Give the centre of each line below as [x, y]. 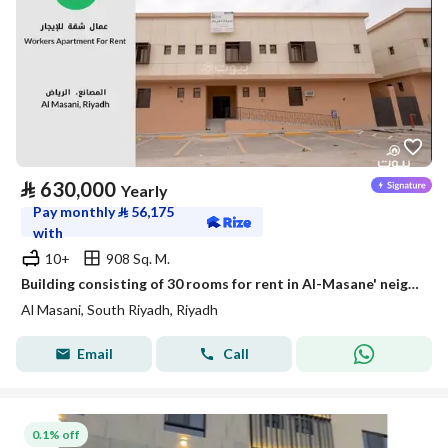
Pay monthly [75, 211]
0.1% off [56, 434]
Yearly [144, 190]
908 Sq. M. [138, 258]
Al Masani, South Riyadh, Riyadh [119, 309]
